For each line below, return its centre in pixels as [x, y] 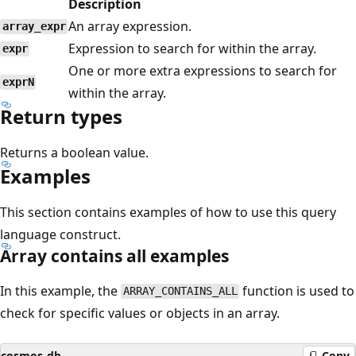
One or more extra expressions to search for [203, 70]
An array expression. [130, 26]
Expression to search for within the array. [192, 48]
